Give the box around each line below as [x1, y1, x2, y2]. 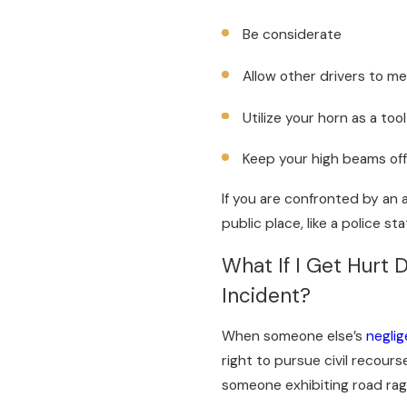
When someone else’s [222, 327, 367, 346]
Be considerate [243, 25, 342, 45]
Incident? [222, 282, 312, 309]
